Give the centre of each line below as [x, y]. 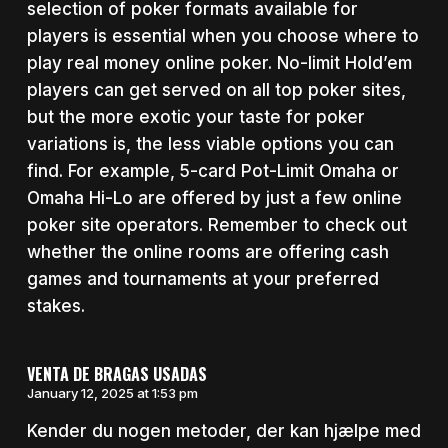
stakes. [55, 305]
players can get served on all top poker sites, [216, 89]
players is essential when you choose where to [222, 35]
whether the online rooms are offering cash [207, 251]
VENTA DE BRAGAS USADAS [116, 374]
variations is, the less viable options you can [210, 143]
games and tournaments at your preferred [202, 278]
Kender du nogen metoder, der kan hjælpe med [223, 431]
